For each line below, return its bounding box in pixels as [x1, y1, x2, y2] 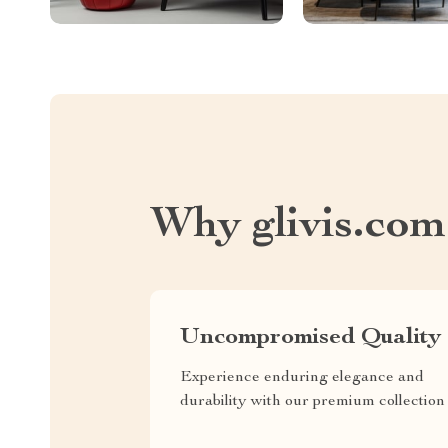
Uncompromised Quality [180, 325, 441, 350]
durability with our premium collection [180, 393, 445, 410]
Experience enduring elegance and [180, 369, 424, 386]
